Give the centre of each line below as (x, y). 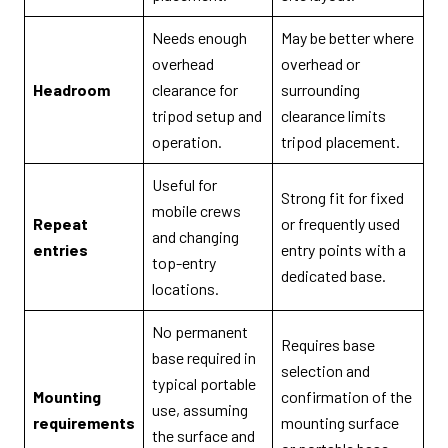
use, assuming (200, 410)
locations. (185, 289)
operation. (187, 142)
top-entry (184, 263)
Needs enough (199, 38)
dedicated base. (333, 276)
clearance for (195, 90)
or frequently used (340, 224)
